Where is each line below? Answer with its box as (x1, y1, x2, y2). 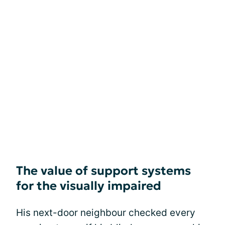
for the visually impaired (16, 178, 161, 193)
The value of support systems (16, 163, 191, 178)
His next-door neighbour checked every (16, 207, 195, 218)
